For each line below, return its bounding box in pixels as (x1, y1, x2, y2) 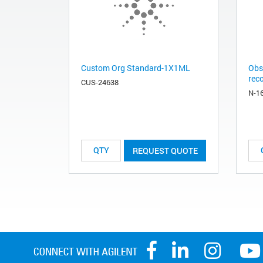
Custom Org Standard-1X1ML (81, 62, 190, 73)
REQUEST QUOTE (132, 144, 198, 156)
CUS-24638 (81, 76, 119, 87)
